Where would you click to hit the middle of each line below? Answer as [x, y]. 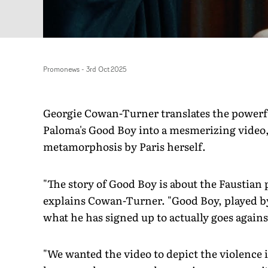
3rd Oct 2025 [107, 69]
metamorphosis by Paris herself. [124, 146]
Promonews [62, 69]
